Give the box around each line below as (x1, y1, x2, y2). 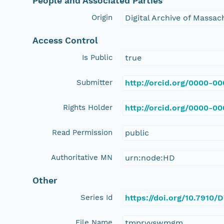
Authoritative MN (51, 152, 113, 162)
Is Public (82, 52, 113, 62)
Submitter (76, 77, 113, 87)
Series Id (80, 192, 113, 202)
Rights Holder (63, 102, 113, 112)
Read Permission (52, 127, 113, 137)
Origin (91, 12, 113, 22)
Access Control (32, 35, 98, 45)
